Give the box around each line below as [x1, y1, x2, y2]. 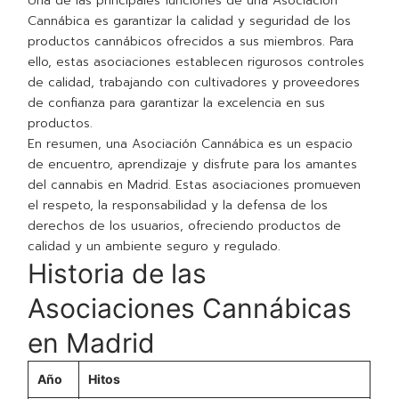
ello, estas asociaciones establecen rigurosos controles [28, 53, 365, 72]
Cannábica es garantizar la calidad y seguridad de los [28, 12, 352, 31]
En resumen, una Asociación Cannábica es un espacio [28, 134, 354, 154]
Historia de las [28, 257, 208, 290]
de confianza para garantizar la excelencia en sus [28, 94, 326, 113]
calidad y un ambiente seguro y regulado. [28, 237, 281, 256]
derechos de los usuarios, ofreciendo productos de [28, 216, 342, 236]
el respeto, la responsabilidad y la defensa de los [28, 196, 329, 216]
